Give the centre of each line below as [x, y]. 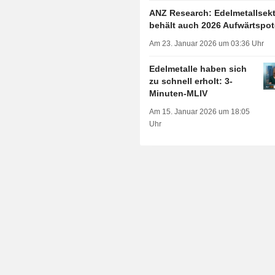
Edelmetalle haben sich [198, 69]
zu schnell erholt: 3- [191, 81]
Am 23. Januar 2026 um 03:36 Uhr [207, 44]
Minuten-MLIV [179, 94]
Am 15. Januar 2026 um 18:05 [200, 112]
